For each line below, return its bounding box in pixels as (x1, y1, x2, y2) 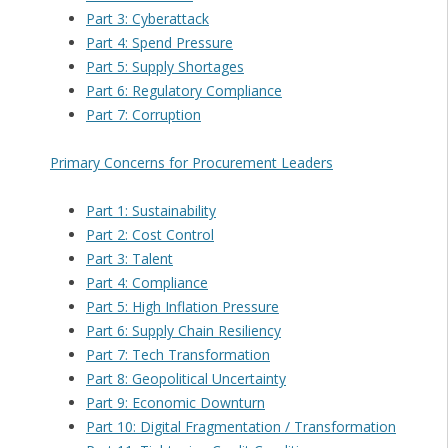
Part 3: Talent (85, 249, 173, 269)
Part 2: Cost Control (85, 225, 214, 245)
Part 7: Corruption (85, 105, 201, 125)
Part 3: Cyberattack (85, 9, 209, 29)
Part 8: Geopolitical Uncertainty (85, 369, 286, 389)
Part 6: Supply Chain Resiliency (85, 321, 281, 341)
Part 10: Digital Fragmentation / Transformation (85, 417, 396, 437)
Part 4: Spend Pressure (85, 33, 233, 53)
